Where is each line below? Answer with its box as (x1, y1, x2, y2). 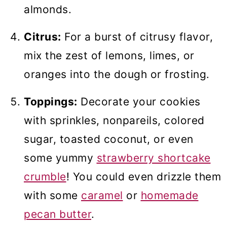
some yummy (24, 152, 97, 165)
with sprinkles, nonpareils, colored (24, 114, 205, 127)
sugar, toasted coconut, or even (24, 133, 194, 146)
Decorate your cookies (77, 95, 201, 108)
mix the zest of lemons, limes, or (24, 49, 195, 62)
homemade (140, 189, 199, 202)
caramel (81, 189, 123, 202)
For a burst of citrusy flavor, (61, 30, 213, 44)
